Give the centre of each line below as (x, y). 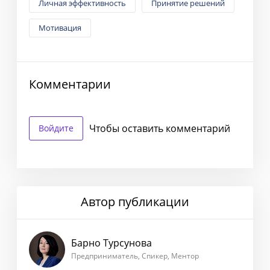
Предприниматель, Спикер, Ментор (135, 256)
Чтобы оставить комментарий (160, 128)
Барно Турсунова (111, 243)
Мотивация (60, 27)
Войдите (56, 128)
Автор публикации (135, 201)
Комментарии (70, 84)
